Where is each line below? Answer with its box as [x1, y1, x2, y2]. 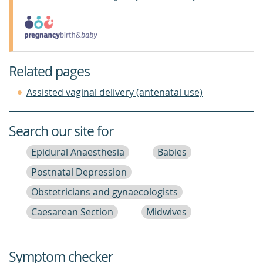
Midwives [146, 205, 187, 218]
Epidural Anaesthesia [31, 145, 124, 159]
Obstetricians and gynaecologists [31, 185, 178, 198]
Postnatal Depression [31, 165, 127, 178]
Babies [157, 145, 187, 159]
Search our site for [9, 122, 113, 140]
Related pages [9, 62, 90, 80]
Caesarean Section [31, 205, 113, 218]
